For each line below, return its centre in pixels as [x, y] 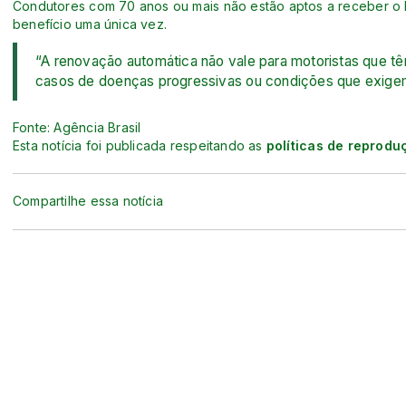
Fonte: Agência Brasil [77, 127]
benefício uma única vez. [90, 24]
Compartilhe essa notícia [88, 201]
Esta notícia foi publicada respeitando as [140, 145]
